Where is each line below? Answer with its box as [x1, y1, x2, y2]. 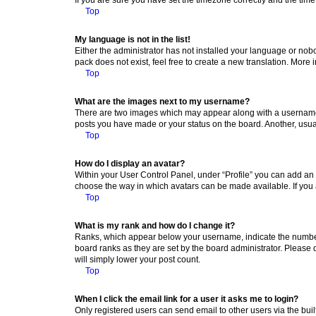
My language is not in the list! [75, 34, 190, 44]
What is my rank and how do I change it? [75, 220, 235, 231]
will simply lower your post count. [75, 254, 200, 265]
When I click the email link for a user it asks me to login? [75, 293, 298, 304]
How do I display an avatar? [75, 158, 185, 169]
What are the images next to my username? [75, 96, 250, 107]
